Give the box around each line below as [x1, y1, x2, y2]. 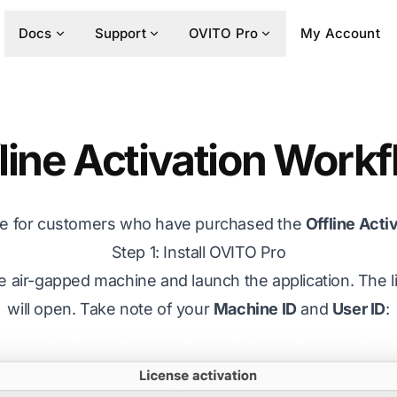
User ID [331, 300, 385, 318]
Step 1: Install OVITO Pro [111, 243, 286, 261]
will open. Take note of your [7, 300, 214, 318]
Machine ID [213, 300, 297, 318]
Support [94, 25, 146, 42]
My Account [300, 25, 380, 42]
